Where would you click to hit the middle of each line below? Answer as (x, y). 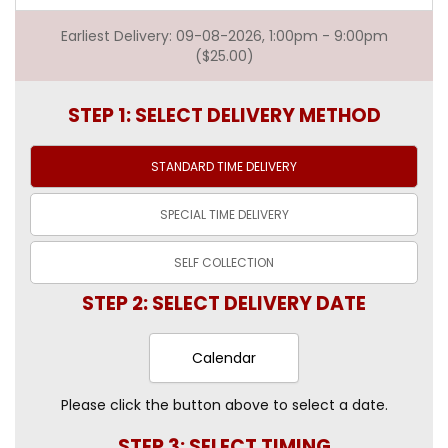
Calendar (224, 357)
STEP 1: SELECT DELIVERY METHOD (224, 115)
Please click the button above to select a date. (224, 404)
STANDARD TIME (198, 166)
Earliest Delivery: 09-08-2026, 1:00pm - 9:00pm (224, 35)
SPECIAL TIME (198, 214)
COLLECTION (238, 262)
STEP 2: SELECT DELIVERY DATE (224, 303)
